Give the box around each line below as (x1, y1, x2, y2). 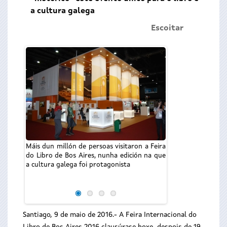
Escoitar (151, 24, 183, 32)
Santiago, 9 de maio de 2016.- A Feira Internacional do (23, 211, 197, 218)
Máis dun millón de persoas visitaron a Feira (26, 143, 166, 150)
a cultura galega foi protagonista (26, 162, 130, 168)
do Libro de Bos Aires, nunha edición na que (26, 153, 166, 159)
